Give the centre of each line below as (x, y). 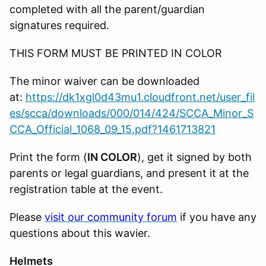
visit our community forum (111, 217)
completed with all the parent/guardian (107, 9)
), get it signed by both (194, 157)
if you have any (217, 217)
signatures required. (59, 25)
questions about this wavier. (80, 233)
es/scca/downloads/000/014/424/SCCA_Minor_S (132, 113)
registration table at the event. (86, 189)
